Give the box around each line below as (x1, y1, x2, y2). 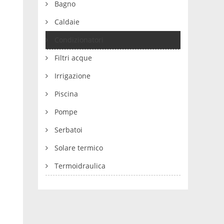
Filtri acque (54, 53, 92, 62)
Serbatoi (54, 125, 83, 134)
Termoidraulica (54, 161, 106, 170)
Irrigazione (54, 71, 91, 80)
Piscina (54, 89, 78, 98)
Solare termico (54, 143, 103, 152)
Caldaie (54, 17, 80, 26)
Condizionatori (54, 35, 104, 44)
